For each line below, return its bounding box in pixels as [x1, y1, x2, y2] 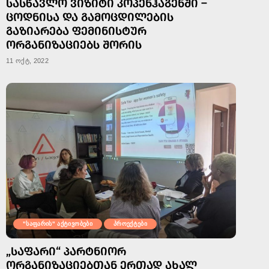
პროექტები [113, 220, 147, 227]
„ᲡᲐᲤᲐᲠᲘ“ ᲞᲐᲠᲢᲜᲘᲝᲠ [6, 244, 126, 258]
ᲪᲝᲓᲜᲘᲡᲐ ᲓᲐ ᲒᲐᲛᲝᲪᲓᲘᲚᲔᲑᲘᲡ [6, 10, 174, 24]
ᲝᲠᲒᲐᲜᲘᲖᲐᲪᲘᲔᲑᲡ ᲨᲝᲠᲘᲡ [6, 37, 142, 52]
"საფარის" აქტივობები [23, 220, 92, 227]
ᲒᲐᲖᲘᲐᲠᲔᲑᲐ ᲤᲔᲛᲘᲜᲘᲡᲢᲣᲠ [6, 23, 147, 38]
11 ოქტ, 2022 [6, 57, 49, 65]
